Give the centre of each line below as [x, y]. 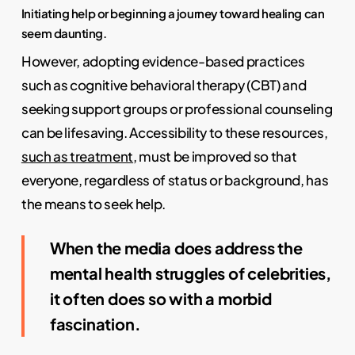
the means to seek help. [94, 203]
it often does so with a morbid [160, 299]
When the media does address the [176, 248]
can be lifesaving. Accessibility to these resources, [174, 132]
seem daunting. [64, 32]
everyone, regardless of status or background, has [175, 179]
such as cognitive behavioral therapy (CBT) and [164, 84]
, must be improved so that [215, 156]
